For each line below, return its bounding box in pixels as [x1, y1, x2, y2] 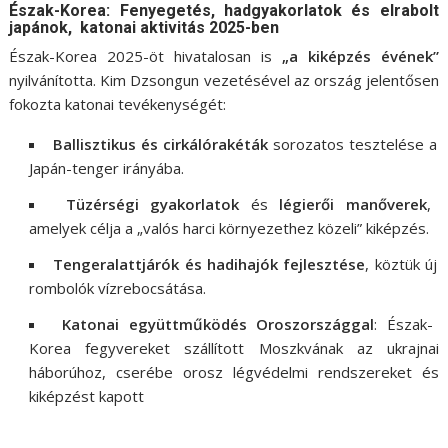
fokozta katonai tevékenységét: [9, 93, 227, 114]
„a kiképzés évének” [281, 45, 439, 66]
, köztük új [365, 253, 438, 274]
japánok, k [9, 17, 90, 37]
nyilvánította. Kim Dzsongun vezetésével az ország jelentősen [9, 69, 439, 90]
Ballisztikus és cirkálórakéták [52, 133, 269, 154]
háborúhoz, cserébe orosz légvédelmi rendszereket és [29, 361, 439, 382]
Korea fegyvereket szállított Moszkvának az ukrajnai [29, 337, 439, 358]
